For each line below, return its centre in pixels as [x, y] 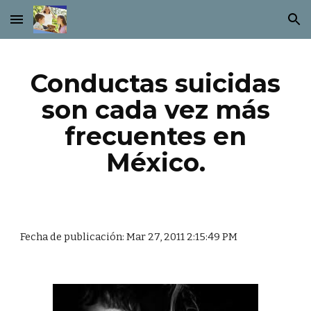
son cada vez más [155, 110]
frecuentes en [155, 136]
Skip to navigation [257, 26]
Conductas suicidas [155, 83]
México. [155, 162]
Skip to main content [60, 26]
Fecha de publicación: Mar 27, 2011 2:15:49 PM [129, 237]
